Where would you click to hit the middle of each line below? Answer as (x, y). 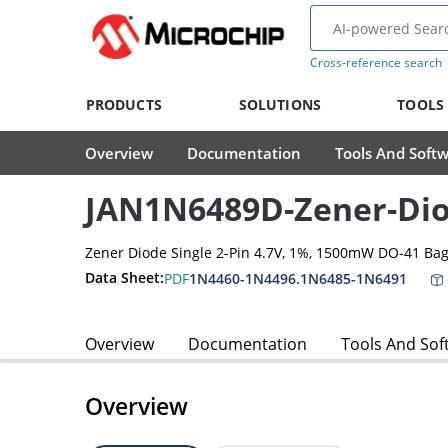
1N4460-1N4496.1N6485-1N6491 (298, 278)
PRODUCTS (123, 104)
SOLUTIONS (279, 104)
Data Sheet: (124, 278)
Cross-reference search (375, 62)
